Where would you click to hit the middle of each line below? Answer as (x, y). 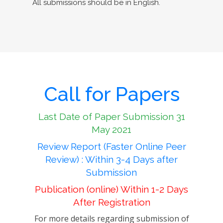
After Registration (111, 202)
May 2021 (111, 129)
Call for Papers (111, 94)
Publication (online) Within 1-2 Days (111, 189)
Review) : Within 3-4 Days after (111, 159)
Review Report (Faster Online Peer (111, 146)
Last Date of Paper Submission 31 (111, 116)
